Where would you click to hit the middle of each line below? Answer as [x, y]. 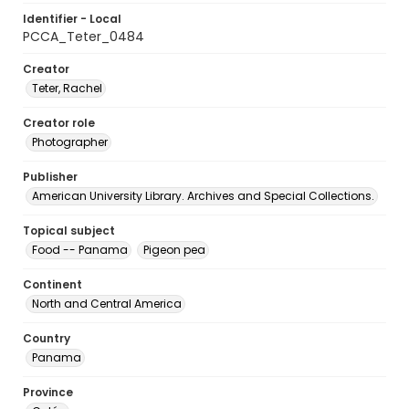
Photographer [70, 142]
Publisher [50, 177]
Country [47, 338]
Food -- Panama [80, 250]
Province [48, 392]
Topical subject [69, 231]
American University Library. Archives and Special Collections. [203, 196]
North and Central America [107, 304]
